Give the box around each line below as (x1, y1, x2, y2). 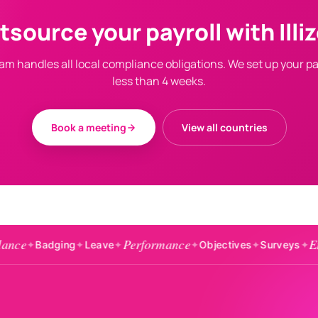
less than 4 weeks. (112, 73, 206, 89)
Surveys (201, 238, 241, 251)
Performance (63, 236, 131, 253)
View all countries (181, 121, 268, 134)
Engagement (249, 236, 314, 253)
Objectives (139, 238, 192, 251)
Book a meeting (50, 121, 126, 134)
